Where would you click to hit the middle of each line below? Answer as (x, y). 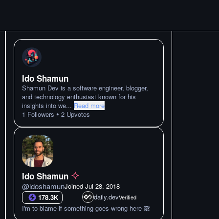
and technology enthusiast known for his (79, 97)
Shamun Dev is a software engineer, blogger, (85, 88)
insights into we (44, 105)
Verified (127, 197)
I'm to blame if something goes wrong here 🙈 (86, 208)
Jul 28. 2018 (102, 186)
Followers (40, 114)
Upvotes (77, 114)
